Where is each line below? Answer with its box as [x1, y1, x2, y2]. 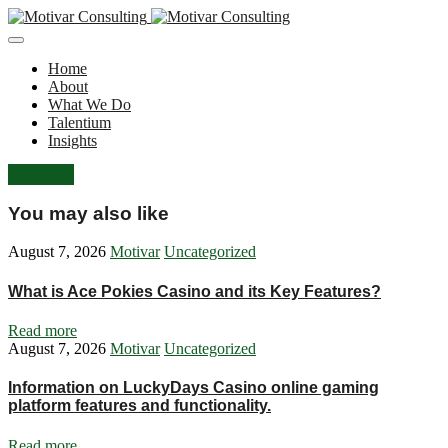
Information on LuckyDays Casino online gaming [8, 379, 379, 397]
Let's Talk [10, 166, 72, 183]
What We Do [48, 96, 131, 113]
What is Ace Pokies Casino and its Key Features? [8, 282, 381, 300]
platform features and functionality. [8, 397, 271, 415]
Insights [48, 132, 97, 149]
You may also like [8, 202, 169, 224]
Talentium [48, 114, 111, 131]
